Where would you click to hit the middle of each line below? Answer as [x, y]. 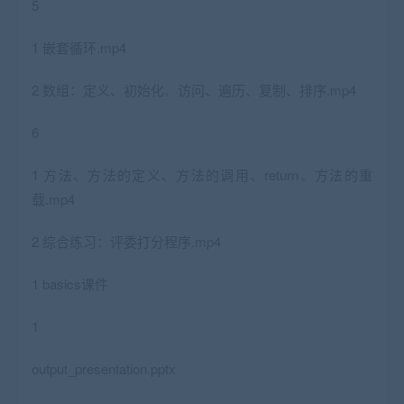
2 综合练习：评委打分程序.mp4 [126, 242]
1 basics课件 [70, 284]
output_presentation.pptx [104, 369]
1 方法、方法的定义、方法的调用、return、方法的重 [202, 175]
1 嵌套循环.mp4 [79, 48]
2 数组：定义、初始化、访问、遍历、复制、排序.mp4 [194, 90]
